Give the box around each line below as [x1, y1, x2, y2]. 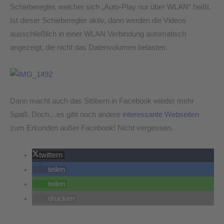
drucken [47, 194, 74, 202]
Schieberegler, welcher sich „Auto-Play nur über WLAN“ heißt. [10, 2, 211, 11]
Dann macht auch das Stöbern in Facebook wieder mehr [10, 97, 194, 105]
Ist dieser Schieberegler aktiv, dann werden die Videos [10, 16, 186, 24]
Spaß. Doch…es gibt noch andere [10, 110, 122, 119]
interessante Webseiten [122, 110, 199, 119]
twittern [39, 150, 63, 159]
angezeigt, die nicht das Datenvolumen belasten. [10, 43, 167, 51]
